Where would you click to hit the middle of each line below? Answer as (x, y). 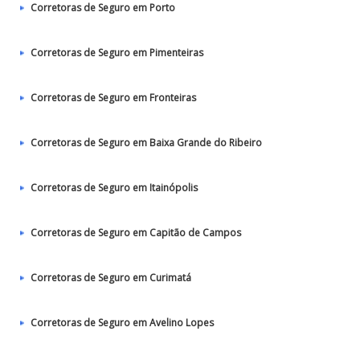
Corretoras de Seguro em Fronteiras (113, 98)
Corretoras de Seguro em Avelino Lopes (122, 323)
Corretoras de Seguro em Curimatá (111, 278)
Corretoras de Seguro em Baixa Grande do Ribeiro (146, 143)
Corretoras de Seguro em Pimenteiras (117, 53)
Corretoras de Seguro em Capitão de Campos (136, 233)
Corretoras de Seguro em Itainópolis (114, 188)
